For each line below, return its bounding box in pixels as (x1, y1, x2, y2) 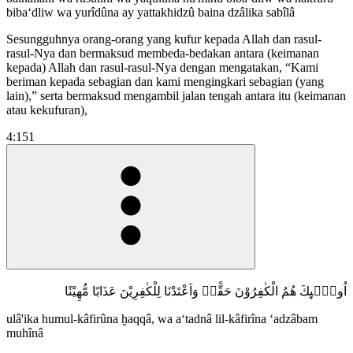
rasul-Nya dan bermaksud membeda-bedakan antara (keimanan (6, 46, 319, 60)
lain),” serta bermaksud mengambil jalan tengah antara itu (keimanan (6, 88, 346, 102)
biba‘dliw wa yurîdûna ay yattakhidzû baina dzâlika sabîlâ (6, 5, 295, 19)
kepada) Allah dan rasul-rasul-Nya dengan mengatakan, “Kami (6, 60, 318, 74)
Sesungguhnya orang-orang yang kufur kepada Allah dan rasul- (6, 32, 321, 46)
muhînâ (6, 325, 43, 340)
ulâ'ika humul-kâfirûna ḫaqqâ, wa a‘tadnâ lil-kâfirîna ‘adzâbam (6, 311, 318, 325)
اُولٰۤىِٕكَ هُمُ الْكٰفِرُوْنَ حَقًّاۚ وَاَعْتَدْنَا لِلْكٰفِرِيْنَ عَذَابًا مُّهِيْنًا (65, 284, 347, 298)
